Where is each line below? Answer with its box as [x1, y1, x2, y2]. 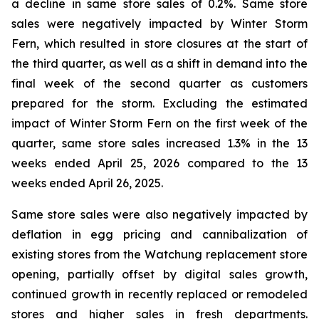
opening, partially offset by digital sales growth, [11, 267, 308, 281]
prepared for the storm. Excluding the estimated [11, 96, 308, 110]
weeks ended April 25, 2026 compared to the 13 [11, 156, 308, 170]
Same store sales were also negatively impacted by [11, 207, 308, 221]
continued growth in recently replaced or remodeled [11, 287, 308, 301]
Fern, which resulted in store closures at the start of [11, 36, 308, 51]
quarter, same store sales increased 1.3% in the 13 [11, 136, 308, 150]
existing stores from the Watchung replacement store [11, 247, 308, 261]
